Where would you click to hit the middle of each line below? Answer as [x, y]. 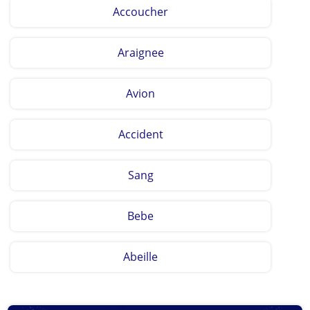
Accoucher [141, 12]
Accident [140, 134]
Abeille [141, 257]
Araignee [140, 53]
